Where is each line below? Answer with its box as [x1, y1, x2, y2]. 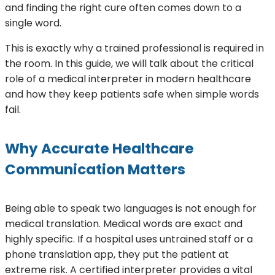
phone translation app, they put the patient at [5, 247, 229, 262]
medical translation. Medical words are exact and [5, 217, 242, 231]
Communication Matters [5, 160, 185, 180]
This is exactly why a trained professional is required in [5, 41, 264, 56]
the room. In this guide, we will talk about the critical [5, 56, 254, 71]
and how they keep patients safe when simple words [5, 87, 259, 102]
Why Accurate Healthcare [5, 139, 194, 159]
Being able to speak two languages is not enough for [5, 201, 257, 216]
